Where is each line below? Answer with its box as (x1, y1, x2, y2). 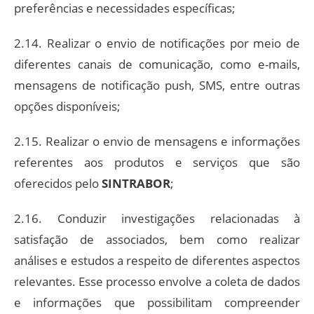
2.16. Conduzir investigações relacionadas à (14, 210, 300, 226)
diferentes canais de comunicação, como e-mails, (14, 55, 300, 72)
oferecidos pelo (14, 175, 102, 191)
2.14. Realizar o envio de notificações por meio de (14, 34, 300, 51)
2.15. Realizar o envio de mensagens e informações (14, 132, 300, 149)
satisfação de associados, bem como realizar (14, 231, 300, 247)
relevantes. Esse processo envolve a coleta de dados (14, 273, 300, 289)
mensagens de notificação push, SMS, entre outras (14, 76, 300, 93)
